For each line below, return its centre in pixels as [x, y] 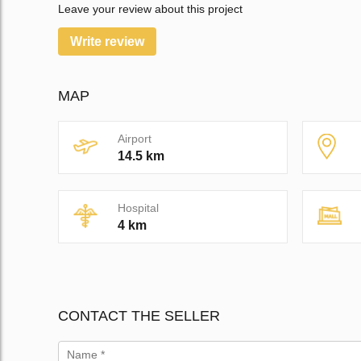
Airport [135, 139]
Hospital [138, 208]
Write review [107, 42]
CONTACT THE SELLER [139, 316]
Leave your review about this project [150, 9]
